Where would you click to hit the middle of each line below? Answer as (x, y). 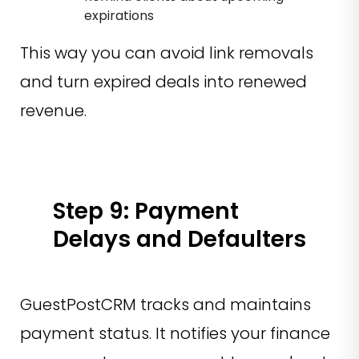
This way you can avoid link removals (167, 53)
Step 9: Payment (146, 212)
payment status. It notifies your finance (175, 334)
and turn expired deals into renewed (163, 82)
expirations (121, 16)
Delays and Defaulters (179, 240)
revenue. (53, 111)
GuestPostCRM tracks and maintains (165, 305)
